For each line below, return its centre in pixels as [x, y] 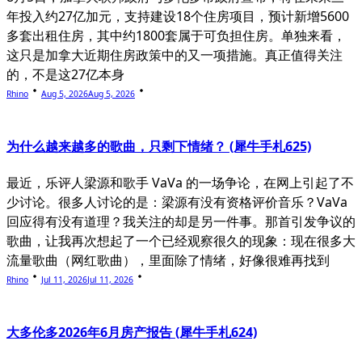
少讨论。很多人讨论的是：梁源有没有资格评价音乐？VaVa [177, 202]
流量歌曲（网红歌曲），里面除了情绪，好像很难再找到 [168, 261]
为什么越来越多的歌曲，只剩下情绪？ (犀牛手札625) [159, 146]
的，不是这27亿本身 [65, 74]
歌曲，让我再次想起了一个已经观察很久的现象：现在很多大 [181, 241]
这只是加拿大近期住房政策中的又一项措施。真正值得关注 [175, 55]
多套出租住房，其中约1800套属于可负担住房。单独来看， [176, 35]
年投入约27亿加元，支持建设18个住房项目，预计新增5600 [178, 16]
